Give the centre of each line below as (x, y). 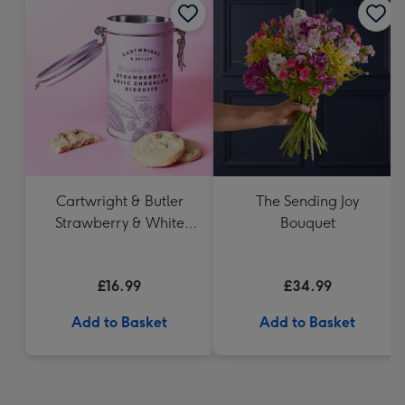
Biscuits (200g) (119, 266)
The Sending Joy (307, 201)
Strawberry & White (119, 223)
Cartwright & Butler (119, 201)
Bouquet (307, 223)
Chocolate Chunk (119, 245)
